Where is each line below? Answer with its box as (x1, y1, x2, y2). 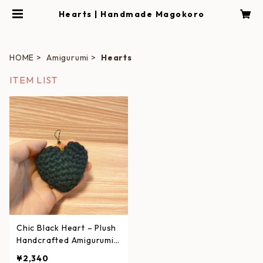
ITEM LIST (9, 74, 58, 86)
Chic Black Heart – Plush (16, 222, 117, 233)
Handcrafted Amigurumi (16, 235, 114, 245)
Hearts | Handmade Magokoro (58, 9, 205, 19)
